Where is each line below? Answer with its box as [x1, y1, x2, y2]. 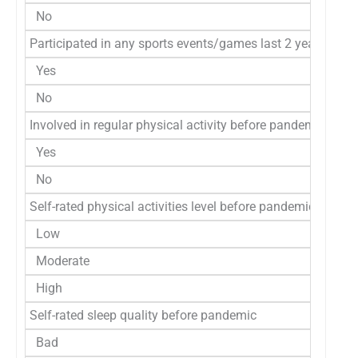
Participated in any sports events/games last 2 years [30, 35, 325, 51]
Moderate [30, 253, 89, 268]
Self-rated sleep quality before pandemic [30, 307, 257, 323]
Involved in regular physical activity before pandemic [30, 117, 325, 133]
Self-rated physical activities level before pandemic [30, 198, 315, 214]
